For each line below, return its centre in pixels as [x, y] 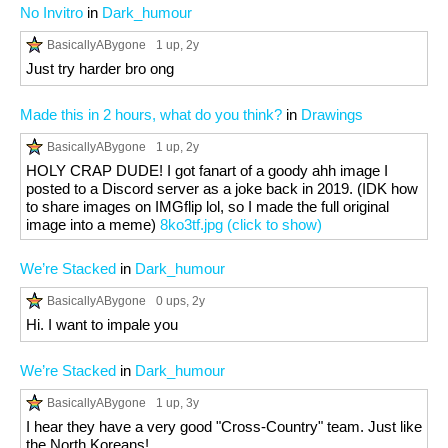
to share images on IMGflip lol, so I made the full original [207, 206]
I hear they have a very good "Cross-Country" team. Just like [224, 426]
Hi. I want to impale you [102, 324]
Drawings [332, 114]
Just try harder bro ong [100, 68]
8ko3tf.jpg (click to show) [241, 224]
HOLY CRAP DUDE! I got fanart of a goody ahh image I [207, 170]
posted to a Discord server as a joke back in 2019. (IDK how [222, 188]
